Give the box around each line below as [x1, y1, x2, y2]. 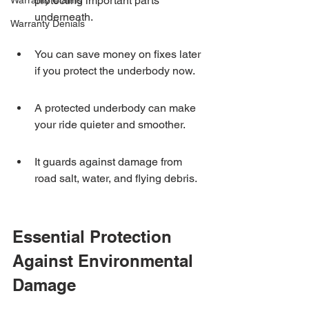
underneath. [34, 10, 93, 23]
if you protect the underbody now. [34, 64, 195, 77]
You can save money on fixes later [34, 48, 203, 61]
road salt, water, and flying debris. [34, 172, 197, 185]
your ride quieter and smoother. [34, 118, 186, 131]
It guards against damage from [34, 155, 185, 168]
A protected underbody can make [34, 101, 199, 114]
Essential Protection [12, 227, 177, 246]
